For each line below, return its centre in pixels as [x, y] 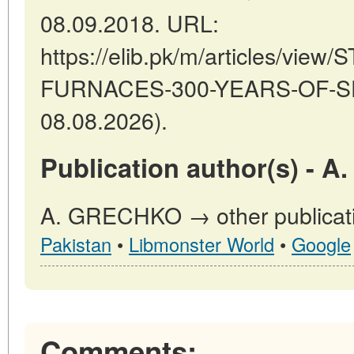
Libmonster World [201, 244]
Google [321, 244]
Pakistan [76, 244]
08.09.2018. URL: [130, 23]
